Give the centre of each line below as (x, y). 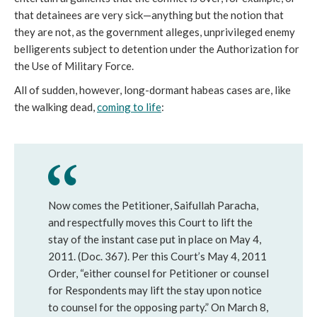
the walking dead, (56, 107)
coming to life (129, 107)
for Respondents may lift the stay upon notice (155, 290)
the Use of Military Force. (74, 66)
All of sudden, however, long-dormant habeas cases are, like (152, 90)
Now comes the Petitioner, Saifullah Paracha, (153, 205)
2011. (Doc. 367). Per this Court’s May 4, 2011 (157, 256)
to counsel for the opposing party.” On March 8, (158, 307)
